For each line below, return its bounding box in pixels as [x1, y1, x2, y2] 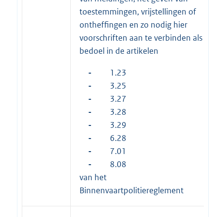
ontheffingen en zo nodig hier [79, 19, 187, 30]
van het [79, 171, 107, 183]
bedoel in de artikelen [79, 45, 158, 56]
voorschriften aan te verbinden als [79, 32, 202, 43]
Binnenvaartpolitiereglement [79, 185, 184, 196]
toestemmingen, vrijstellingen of [79, 6, 196, 17]
